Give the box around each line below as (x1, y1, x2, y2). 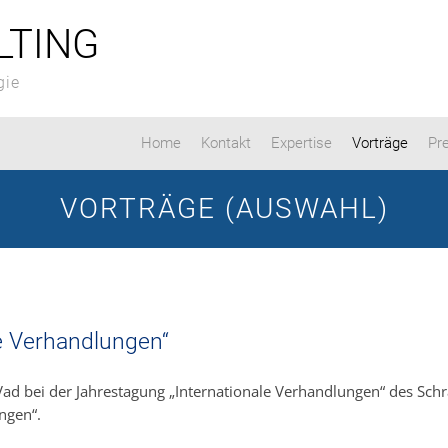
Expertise (271, 134, 332, 152)
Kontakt (201, 134, 251, 152)
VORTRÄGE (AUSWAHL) (59, 192, 389, 225)
